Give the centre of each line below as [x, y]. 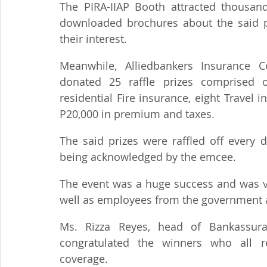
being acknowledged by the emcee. [148, 157]
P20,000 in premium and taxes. [137, 114]
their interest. [93, 39]
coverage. [84, 259]
